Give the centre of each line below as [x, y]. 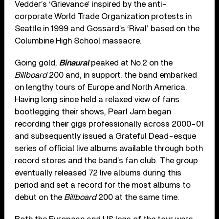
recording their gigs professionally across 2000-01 [109, 124]
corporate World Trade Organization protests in [103, 16]
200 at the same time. [138, 197]
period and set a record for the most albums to [103, 185]
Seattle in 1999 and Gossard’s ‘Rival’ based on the [107, 28]
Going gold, [37, 63]
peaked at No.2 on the [131, 63]
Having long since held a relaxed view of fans [97, 99]
